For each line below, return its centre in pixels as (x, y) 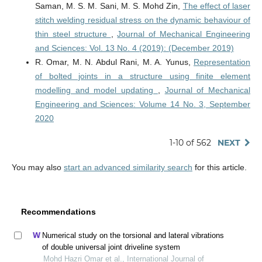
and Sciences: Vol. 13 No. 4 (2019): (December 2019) (134, 48)
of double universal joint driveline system (111, 247)
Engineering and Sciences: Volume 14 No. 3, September (143, 104)
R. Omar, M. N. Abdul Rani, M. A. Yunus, (114, 62)
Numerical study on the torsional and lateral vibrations (133, 235)
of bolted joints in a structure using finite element (143, 76)
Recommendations (59, 212)
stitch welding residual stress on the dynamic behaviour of (143, 20)
